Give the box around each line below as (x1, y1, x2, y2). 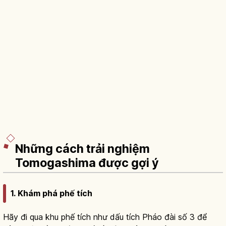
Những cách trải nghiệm (15, 141, 150, 156)
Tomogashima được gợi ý (15, 155, 159, 170)
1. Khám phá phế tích (11, 188, 92, 199)
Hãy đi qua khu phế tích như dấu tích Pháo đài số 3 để (3, 212, 207, 222)
